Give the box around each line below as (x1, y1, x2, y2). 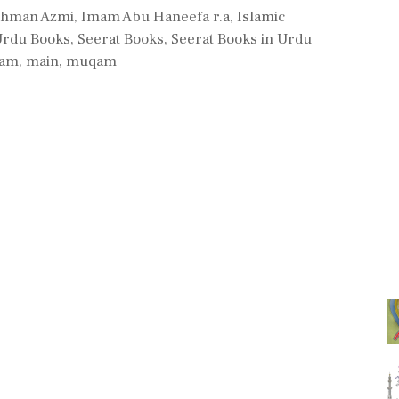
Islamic (237, 7, 286, 27)
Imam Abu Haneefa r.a (81, 7, 231, 27)
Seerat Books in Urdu (171, 29, 312, 49)
